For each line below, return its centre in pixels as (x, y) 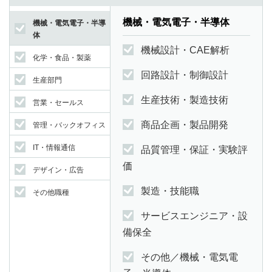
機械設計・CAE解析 (185, 50)
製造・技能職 (170, 191)
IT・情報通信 (54, 148)
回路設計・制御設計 (185, 75)
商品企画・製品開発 (185, 125)
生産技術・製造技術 (185, 100)
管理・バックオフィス (69, 125)
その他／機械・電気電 (189, 257)
